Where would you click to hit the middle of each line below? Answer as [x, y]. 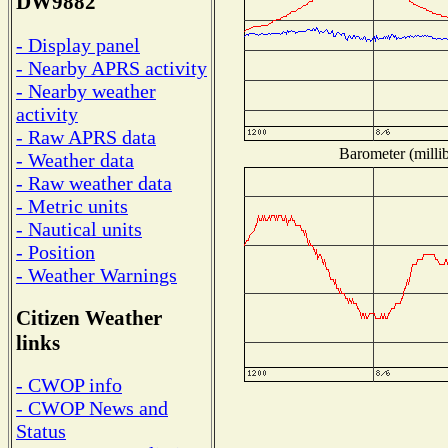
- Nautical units [79, 228]
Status [41, 431]
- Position [55, 251]
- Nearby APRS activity [111, 67]
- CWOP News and [92, 408]
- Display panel [78, 44]
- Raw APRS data [86, 136]
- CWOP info [69, 385]
